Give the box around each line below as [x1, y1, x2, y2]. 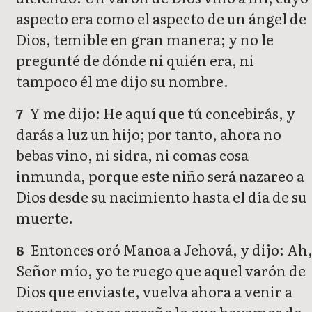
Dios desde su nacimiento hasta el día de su [16, 186, 307, 208]
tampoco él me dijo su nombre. [16, 70, 228, 92]
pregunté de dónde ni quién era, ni [16, 49, 254, 71]
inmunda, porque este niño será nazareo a [16, 165, 304, 187]
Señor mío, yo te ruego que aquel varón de [16, 260, 306, 281]
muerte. [16, 207, 73, 228]
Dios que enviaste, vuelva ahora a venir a [16, 281, 292, 302]
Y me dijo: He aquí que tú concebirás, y [26, 102, 296, 124]
